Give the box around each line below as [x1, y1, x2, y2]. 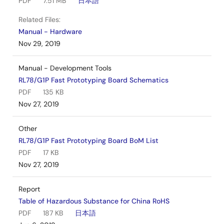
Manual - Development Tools [18, 63, 111, 73]
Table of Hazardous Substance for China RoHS [18, 196, 169, 206]
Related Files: [18, 15, 60, 24]
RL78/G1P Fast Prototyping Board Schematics [18, 75, 168, 85]
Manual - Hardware [18, 27, 82, 36]
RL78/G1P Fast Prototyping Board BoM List [18, 136, 158, 145]
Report [18, 184, 40, 194]
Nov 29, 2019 [18, 39, 60, 48]
